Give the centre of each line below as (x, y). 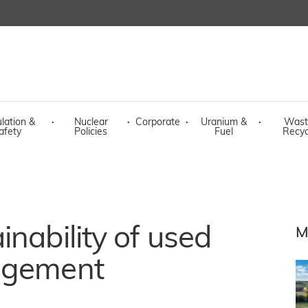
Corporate (158, 123)
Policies (91, 132)
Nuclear (91, 123)
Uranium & (223, 123)
